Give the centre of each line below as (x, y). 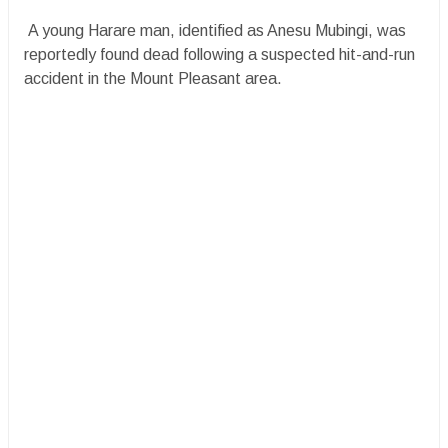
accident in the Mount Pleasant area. (153, 78)
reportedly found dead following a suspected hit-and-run (219, 54)
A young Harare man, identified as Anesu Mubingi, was (215, 30)
